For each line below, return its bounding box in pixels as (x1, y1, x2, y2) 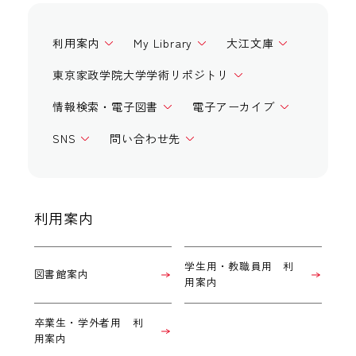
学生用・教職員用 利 (184, 258, 295, 274)
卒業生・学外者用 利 (33, 315, 144, 331)
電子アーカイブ (192, 99, 275, 115)
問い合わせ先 (110, 130, 181, 147)
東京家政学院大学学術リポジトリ (52, 67, 230, 83)
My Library (133, 35, 193, 52)
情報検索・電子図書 (52, 99, 159, 115)
